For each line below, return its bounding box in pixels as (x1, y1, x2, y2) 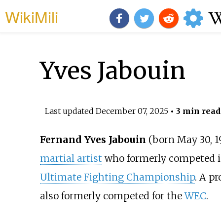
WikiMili (5, 5, 58, 28)
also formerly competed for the (39, 190, 184, 202)
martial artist (39, 152, 102, 165)
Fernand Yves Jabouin (39, 134, 146, 146)
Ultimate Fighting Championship (39, 171, 195, 184)
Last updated (44, 106, 96, 116)
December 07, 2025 (95, 106, 168, 116)
